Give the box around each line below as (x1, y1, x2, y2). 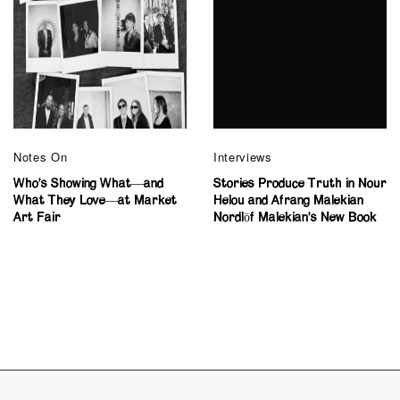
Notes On (13, 148, 68, 166)
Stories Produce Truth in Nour (213, 178, 387, 191)
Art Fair (13, 212, 61, 225)
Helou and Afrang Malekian (213, 195, 363, 208)
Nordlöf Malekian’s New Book (213, 212, 377, 225)
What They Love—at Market (13, 195, 177, 208)
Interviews (213, 148, 272, 166)
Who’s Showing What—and (13, 178, 163, 191)
